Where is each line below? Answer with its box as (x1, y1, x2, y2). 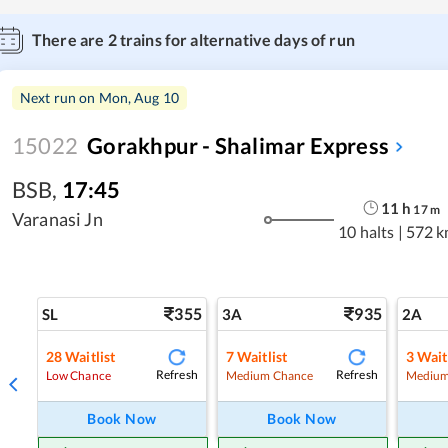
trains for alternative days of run (116, 30, 355, 49)
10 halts (338, 221, 395, 241)
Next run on (20, 89, 99, 106)
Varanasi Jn (12, 208, 103, 230)
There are (32, 30, 108, 49)
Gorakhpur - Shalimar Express (87, 132, 390, 159)
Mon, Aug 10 (98, 89, 180, 106)
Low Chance (45, 367, 111, 383)
